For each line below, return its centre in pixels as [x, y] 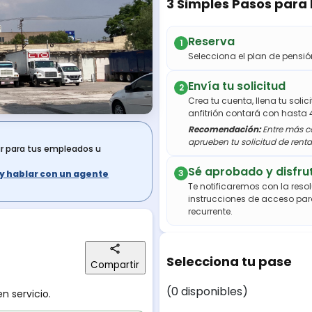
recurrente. [210, 212]
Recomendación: [224, 130]
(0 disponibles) [207, 292]
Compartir [115, 265]
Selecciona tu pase [229, 262]
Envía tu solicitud [237, 86]
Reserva [211, 42]
